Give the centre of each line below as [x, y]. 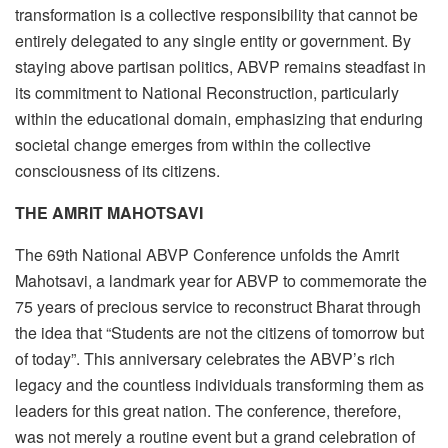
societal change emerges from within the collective [193, 145]
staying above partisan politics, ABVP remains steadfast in [220, 67]
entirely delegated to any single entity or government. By [213, 41]
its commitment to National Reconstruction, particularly [207, 93]
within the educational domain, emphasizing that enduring [219, 119]
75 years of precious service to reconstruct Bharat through [218, 307]
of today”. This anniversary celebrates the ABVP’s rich [205, 359]
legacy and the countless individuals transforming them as [219, 385]
